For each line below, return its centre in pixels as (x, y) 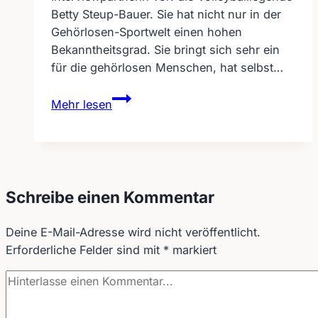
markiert (193, 250)
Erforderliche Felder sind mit (84, 250)
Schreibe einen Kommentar (110, 197)
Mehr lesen (82, 104)
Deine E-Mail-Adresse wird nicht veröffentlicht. (133, 232)
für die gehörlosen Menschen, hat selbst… (167, 68)
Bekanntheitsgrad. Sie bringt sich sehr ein (165, 50)
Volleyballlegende (159, 132)
